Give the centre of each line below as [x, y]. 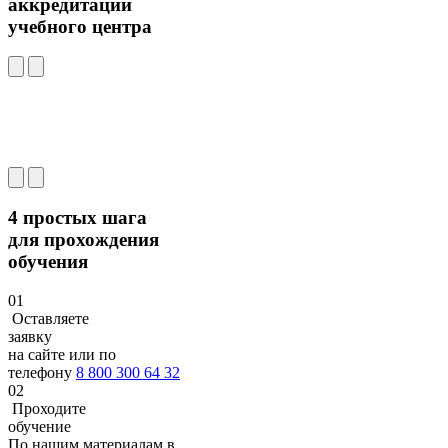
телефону [42, 372]
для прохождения [83, 240]
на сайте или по [62, 354]
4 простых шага [77, 218]
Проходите [49, 408]
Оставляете [50, 318]
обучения [48, 262]
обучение [39, 426]
